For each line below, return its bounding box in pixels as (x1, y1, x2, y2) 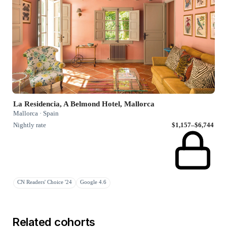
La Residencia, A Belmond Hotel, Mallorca (13, 99, 155, 108)
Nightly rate (13, 121, 46, 129)
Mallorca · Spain (13, 109, 59, 117)
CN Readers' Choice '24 (17, 179, 72, 185)
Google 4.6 (80, 179, 106, 185)
